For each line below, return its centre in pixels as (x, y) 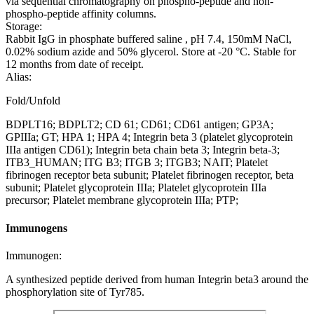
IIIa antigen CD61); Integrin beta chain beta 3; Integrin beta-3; (143, 150)
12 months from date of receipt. (75, 64)
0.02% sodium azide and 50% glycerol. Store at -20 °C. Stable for (151, 52)
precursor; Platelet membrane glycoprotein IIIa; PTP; (122, 200)
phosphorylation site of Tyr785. (75, 292)
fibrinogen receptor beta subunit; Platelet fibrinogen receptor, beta (150, 175)
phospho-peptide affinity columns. (81, 14)
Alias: (19, 77)
